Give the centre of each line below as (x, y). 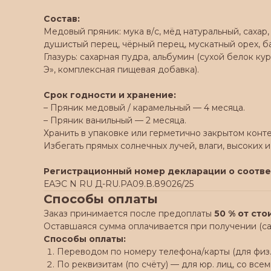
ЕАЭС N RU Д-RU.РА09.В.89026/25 (119, 184)
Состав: (62, 19)
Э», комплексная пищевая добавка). (121, 70)
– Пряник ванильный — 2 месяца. (115, 120)
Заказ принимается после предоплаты (129, 214)
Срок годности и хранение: (110, 95)
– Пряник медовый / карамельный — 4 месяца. (144, 108)
